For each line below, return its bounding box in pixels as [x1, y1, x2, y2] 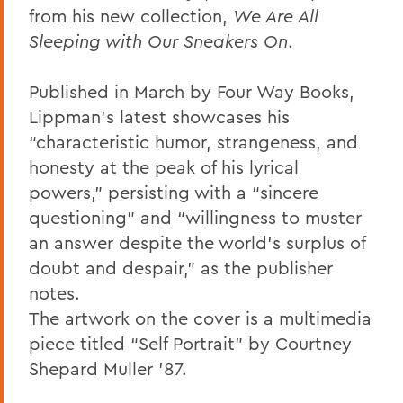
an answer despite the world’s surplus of [29, 230, 365, 254]
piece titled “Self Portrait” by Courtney [29, 331, 352, 354]
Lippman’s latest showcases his [29, 104, 290, 128]
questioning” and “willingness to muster [29, 205, 362, 228]
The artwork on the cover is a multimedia [29, 306, 372, 329]
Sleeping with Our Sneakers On [29, 29, 288, 52]
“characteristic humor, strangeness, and [29, 130, 358, 153]
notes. [29, 281, 85, 304]
